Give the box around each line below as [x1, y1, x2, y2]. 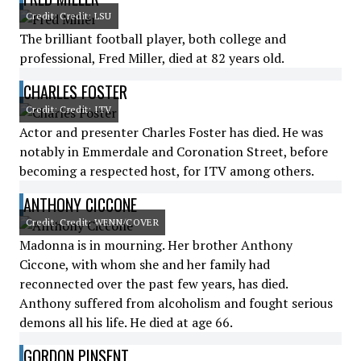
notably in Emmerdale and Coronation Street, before [19, 143, 328, 160]
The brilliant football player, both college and [19, 30, 286, 48]
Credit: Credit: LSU [26, 10, 112, 22]
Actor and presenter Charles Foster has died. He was [19, 123, 323, 141]
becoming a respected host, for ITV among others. [19, 162, 314, 180]
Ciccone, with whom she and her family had [19, 255, 270, 273]
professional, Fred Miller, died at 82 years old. [19, 49, 284, 67]
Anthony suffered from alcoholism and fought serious [19, 294, 333, 312]
